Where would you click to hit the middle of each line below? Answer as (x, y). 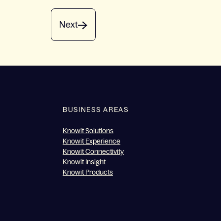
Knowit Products (88, 172)
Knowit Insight (84, 162)
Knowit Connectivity (93, 151)
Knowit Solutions (88, 130)
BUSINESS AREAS (95, 110)
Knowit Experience (91, 141)
